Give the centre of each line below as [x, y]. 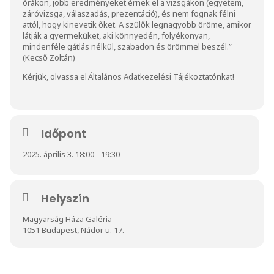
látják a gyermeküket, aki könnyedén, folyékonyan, [116, 35]
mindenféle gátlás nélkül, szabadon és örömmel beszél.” [127, 46]
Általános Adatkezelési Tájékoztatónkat [160, 76]
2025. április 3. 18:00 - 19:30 [71, 154]
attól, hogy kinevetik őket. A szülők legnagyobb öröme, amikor [137, 24]
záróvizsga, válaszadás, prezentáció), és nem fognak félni [129, 13]
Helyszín [65, 198]
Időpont [64, 133]
